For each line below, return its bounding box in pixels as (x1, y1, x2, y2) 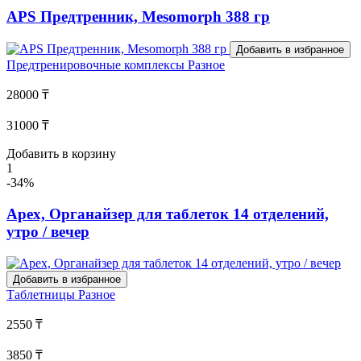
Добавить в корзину (6, 147, 116, 161)
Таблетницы (6, 287, 78, 301)
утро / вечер (6, 222, 89, 240)
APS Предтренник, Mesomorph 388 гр (6, 8, 270, 26)
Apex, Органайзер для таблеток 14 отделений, (6, 205, 329, 222)
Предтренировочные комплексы (6, 58, 188, 73)
